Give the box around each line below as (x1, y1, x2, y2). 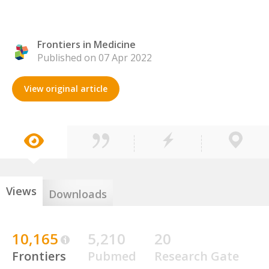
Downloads (49, 187, 107, 201)
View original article (24, 83, 107, 94)
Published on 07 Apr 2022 (37, 51, 152, 64)
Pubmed (88, 248, 136, 264)
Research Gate (154, 248, 239, 264)
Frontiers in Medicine (37, 38, 136, 51)
